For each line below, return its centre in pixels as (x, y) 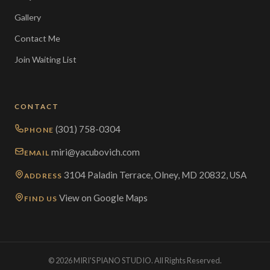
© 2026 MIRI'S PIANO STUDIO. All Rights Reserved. (135, 260)
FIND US (41, 198)
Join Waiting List (46, 60)
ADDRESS (43, 175)
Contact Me (37, 39)
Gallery (28, 17)
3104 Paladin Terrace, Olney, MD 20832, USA (155, 174)
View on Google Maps (104, 197)
